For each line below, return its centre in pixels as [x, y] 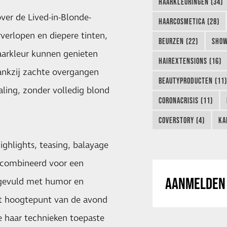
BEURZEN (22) [178, 41]
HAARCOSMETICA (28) [189, 21]
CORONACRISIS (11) [185, 100]
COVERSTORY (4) [181, 120]
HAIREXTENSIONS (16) [190, 61]
